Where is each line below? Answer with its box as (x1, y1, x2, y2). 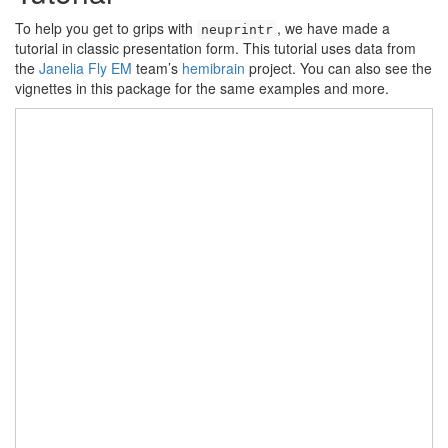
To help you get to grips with (15, 18, 197, 38)
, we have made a (277, 18, 390, 38)
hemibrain (182, 58, 245, 78)
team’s (132, 58, 182, 78)
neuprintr (201, 22, 273, 37)
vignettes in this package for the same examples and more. (15, 78, 389, 98)
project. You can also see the (245, 58, 432, 78)
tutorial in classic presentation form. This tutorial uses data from (15, 38, 416, 58)
